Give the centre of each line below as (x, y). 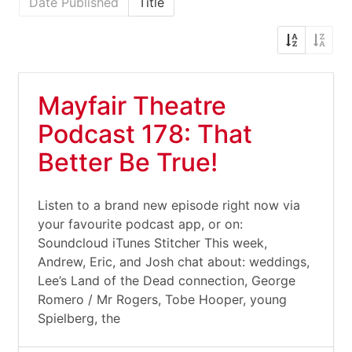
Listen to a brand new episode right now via (169, 205)
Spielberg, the (79, 318)
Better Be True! (128, 162)
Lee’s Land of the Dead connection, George (167, 280)
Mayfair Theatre (132, 106)
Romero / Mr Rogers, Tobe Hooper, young (162, 299)
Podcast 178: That (145, 134)
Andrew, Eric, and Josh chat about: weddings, (174, 262)
